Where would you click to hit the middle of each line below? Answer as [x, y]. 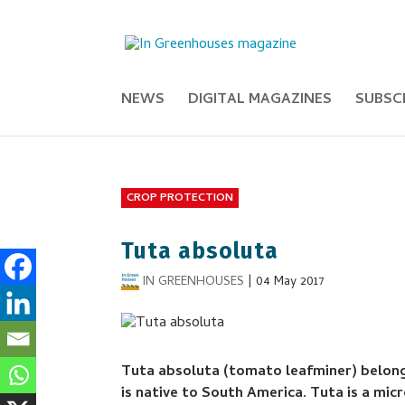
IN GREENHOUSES [194, 283]
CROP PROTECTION [180, 199]
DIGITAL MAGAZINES [260, 100]
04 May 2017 [291, 283]
